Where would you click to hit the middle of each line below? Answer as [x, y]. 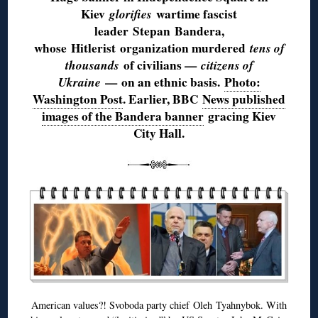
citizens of [227, 65]
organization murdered [182, 48]
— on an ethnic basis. [162, 82]
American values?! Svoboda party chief [112, 305]
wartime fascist [194, 13]
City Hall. [159, 133]
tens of [267, 48]
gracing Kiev [240, 116]
